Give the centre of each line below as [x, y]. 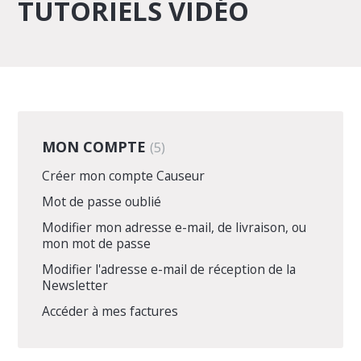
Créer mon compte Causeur [124, 175]
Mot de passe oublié [102, 201]
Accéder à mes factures [110, 311]
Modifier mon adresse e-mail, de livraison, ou [174, 227]
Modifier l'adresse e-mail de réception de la [169, 269]
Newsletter [75, 285]
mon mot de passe [97, 243]
